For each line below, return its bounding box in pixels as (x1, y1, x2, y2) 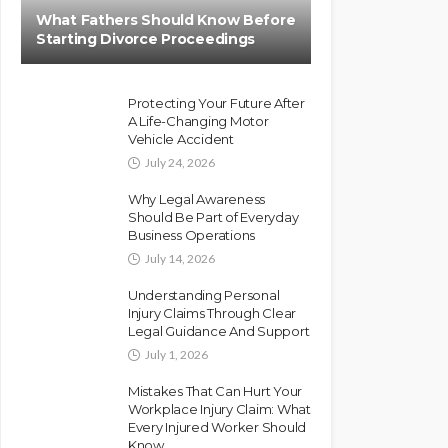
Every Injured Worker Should (128, 419, 306, 435)
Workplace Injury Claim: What (128, 401, 311, 417)
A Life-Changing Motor (128, 113, 269, 129)
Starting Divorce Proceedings (36, 30, 256, 48)
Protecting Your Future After (128, 95, 305, 111)
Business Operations (128, 227, 256, 243)
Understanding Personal (128, 287, 280, 303)
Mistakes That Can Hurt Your (128, 383, 302, 399)
